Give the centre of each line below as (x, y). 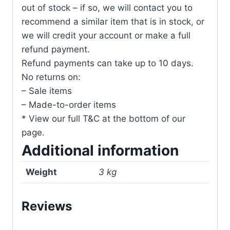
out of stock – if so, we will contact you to (107, 7)
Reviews (47, 206)
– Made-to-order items (69, 104)
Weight (41, 172)
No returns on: (51, 77)
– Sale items (47, 91)
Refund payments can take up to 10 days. (108, 63)
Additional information (100, 150)
